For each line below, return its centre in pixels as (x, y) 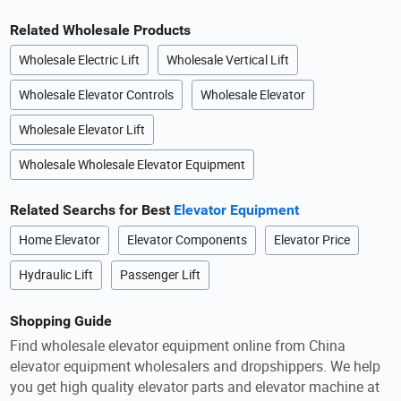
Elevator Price (311, 240)
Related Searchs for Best (92, 210)
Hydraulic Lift (56, 275)
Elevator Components (188, 240)
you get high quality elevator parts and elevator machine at (195, 387)
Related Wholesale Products (101, 30)
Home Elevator (60, 240)
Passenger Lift (161, 275)
